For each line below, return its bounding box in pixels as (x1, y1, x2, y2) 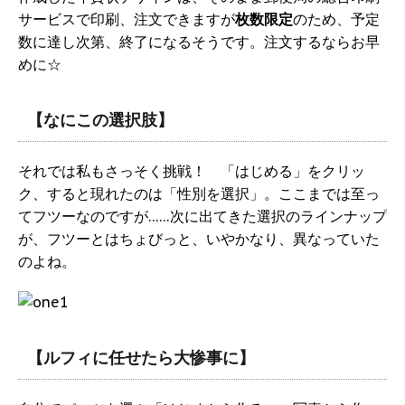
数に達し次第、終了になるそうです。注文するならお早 (18, 33, 380, 52)
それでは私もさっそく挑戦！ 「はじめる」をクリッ (18, 162, 365, 181)
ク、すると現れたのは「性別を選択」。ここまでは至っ (18, 184, 380, 203)
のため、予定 (293, 10, 380, 29)
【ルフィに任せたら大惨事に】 (27, 347, 255, 369)
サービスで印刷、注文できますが (18, 10, 235, 29)
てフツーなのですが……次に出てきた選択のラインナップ (18, 207, 387, 226)
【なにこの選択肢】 (27, 109, 174, 131)
